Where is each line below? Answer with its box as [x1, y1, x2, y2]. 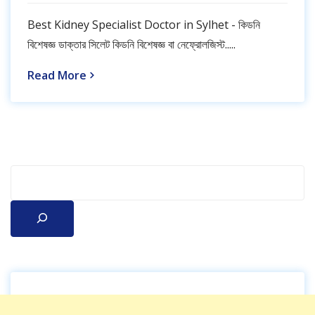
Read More [27, 67, 86, 84]
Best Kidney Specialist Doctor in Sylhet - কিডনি [27, 17, 260, 33]
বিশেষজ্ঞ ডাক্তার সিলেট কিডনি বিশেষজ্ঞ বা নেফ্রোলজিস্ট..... [27, 37, 236, 53]
